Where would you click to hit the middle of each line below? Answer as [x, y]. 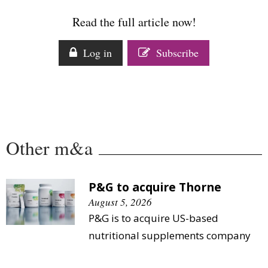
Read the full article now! [134, 22]
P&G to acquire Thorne [155, 187]
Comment [37, 9]
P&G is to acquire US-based [153, 218]
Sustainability [46, 96]
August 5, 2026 [120, 202]
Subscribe [177, 52]
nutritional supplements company [170, 235]
